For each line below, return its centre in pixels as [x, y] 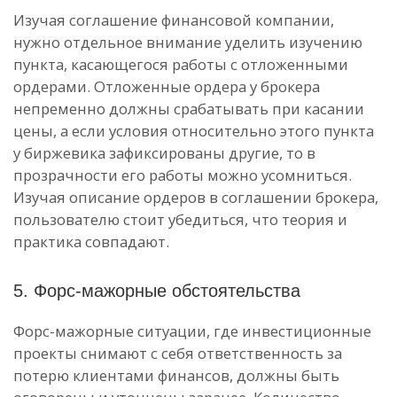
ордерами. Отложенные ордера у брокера [167, 86]
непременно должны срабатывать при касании [189, 109]
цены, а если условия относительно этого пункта [194, 131]
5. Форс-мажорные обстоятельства [157, 291]
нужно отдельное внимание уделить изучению [188, 42]
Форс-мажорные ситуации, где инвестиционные [192, 331]
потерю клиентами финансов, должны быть [176, 375]
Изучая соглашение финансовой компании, [174, 20]
